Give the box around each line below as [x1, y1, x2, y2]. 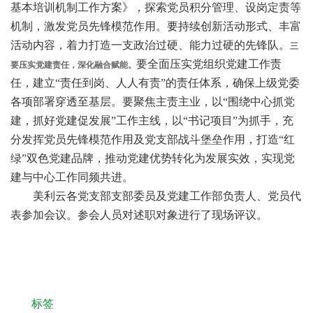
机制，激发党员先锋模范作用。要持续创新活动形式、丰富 [10, 20, 301, 32]
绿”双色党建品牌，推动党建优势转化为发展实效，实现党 [10, 152, 295, 164]
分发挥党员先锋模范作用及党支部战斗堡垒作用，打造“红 [10, 133, 295, 145]
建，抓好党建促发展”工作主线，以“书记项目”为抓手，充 [10, 114, 293, 126]
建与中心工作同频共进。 [10, 170, 133, 183]
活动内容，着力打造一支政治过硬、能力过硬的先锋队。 [10, 38, 290, 51]
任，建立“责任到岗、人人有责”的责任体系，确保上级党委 [10, 76, 300, 89]
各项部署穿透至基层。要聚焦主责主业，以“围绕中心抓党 [10, 95, 295, 108]
